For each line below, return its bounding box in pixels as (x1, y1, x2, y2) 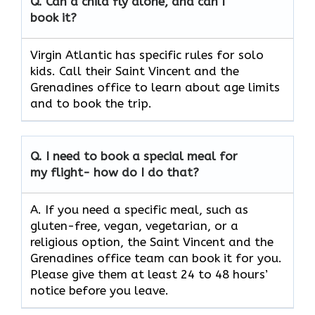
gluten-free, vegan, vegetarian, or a (30, 218, 238, 233)
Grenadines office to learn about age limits (30, 79, 280, 94)
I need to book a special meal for (46, 148, 238, 163)
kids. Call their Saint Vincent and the (30, 63, 239, 78)
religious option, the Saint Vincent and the (30, 234, 274, 249)
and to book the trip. (30, 96, 152, 110)
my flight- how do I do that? (30, 165, 199, 179)
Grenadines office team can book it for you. (30, 250, 282, 265)
